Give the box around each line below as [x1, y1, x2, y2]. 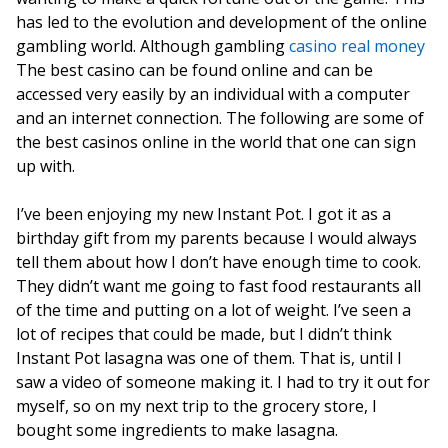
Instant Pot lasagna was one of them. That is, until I [16, 347, 402, 369]
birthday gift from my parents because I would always [16, 227, 417, 249]
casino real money [289, 35, 425, 57]
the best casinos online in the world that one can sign [16, 131, 416, 153]
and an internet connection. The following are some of [16, 107, 424, 129]
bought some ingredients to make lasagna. [16, 419, 338, 441]
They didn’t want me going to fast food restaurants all [16, 275, 421, 297]
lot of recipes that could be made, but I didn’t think [16, 323, 392, 345]
